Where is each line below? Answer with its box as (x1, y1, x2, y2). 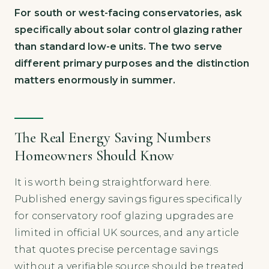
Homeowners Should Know (14, 146, 175, 165)
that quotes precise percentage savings (14, 243, 219, 255)
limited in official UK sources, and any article (14, 226, 240, 238)
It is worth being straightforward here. (14, 176, 212, 188)
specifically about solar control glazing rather (14, 23, 243, 35)
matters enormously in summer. (14, 74, 176, 86)
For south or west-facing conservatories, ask (14, 7, 243, 19)
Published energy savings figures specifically (14, 193, 241, 205)
